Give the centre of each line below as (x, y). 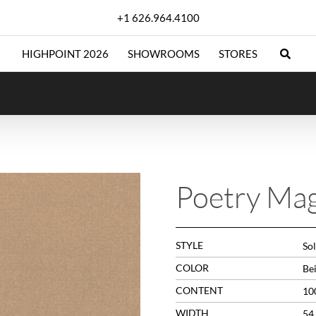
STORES (238, 54)
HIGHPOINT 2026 (65, 54)
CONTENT (199, 290)
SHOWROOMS (163, 54)
